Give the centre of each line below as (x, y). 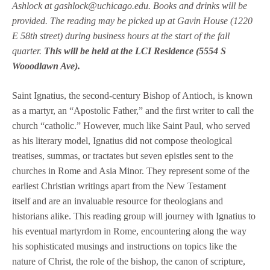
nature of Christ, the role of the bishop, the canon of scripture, (129, 262)
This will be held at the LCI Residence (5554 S (135, 51)
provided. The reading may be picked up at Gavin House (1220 (132, 21)
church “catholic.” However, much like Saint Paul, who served (131, 126)
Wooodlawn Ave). (46, 66)
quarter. (28, 51)
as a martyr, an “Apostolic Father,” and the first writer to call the (133, 111)
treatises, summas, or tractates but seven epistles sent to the (123, 156)
